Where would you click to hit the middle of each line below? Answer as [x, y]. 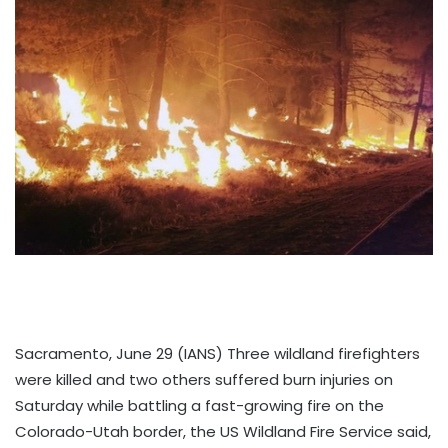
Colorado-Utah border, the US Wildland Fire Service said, [223, 431]
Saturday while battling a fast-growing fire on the [199, 405]
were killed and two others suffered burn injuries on [204, 379]
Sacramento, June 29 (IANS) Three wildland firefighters [217, 353]
